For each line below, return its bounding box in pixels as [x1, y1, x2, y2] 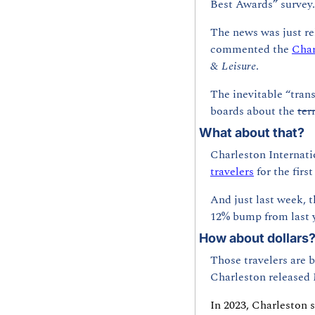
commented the [210, 41, 292, 58]
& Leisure [210, 58, 256, 75]
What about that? [199, 125, 304, 141]
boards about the [210, 103, 297, 120]
